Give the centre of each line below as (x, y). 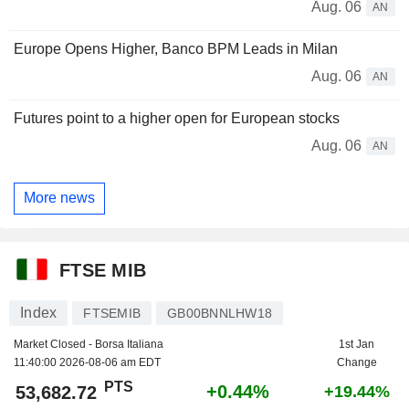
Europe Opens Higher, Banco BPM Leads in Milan (176, 48)
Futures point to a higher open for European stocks (177, 118)
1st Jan (357, 344)
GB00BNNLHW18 (220, 313)
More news (59, 198)
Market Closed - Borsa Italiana (89, 344)
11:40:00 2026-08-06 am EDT (87, 362)
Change (357, 362)
